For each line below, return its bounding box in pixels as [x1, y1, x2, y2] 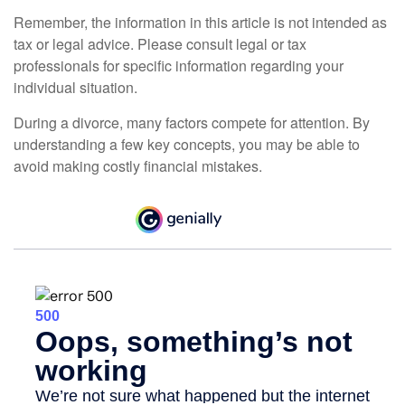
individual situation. [14, 77, 137, 99]
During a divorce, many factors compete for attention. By [14, 112, 370, 134]
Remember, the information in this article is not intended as [14, 12, 387, 33]
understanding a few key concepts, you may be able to [14, 134, 360, 155]
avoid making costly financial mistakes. [14, 155, 262, 177]
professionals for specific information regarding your [14, 55, 344, 77]
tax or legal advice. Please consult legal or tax [14, 33, 306, 55]
